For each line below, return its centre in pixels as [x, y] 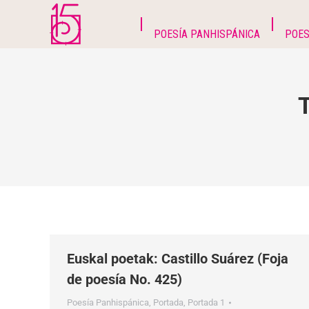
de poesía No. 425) [124, 279]
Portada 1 [206, 302]
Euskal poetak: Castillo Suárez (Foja [178, 259]
